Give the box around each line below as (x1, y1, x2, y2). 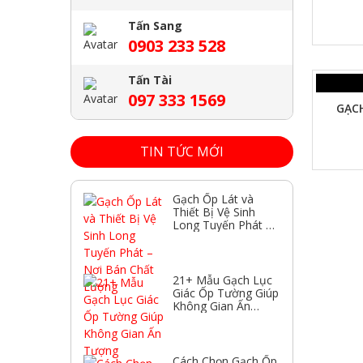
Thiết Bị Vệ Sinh (173, 203, 255, 220)
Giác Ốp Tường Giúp (173, 284, 279, 301)
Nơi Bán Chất (173, 229, 243, 246)
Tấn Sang (128, 17, 182, 33)
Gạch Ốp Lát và (173, 190, 254, 207)
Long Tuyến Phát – (173, 216, 272, 233)
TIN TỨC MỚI (139, 142, 224, 160)
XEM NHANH (169, 64, 237, 80)
